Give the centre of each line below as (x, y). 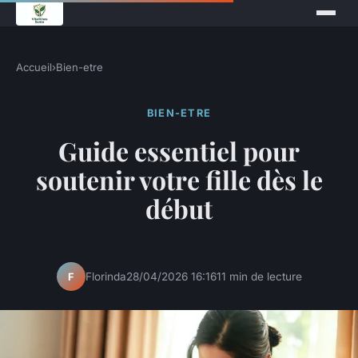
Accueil (34, 67)
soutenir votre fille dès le (179, 180)
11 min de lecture (259, 276)
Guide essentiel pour (179, 151)
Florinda (105, 276)
